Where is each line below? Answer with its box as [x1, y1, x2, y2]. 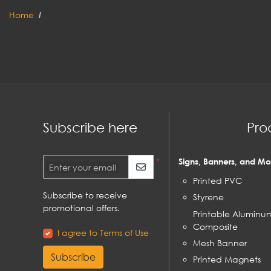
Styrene [193, 192, 224, 203]
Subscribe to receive [43, 190, 127, 201]
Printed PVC [193, 175, 242, 186]
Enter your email [48, 162, 116, 172]
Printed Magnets [193, 254, 261, 265]
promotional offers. [43, 203, 120, 214]
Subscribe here [43, 119, 137, 135]
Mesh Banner [193, 238, 247, 249]
